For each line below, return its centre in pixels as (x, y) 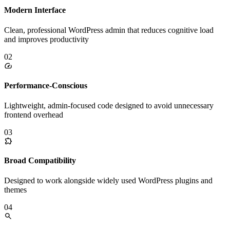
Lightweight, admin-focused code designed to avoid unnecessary (109, 105)
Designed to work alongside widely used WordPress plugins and (108, 181)
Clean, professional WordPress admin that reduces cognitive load (109, 30)
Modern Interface (35, 10)
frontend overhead (34, 114)
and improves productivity (46, 40)
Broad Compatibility (40, 161)
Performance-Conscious (46, 85)
